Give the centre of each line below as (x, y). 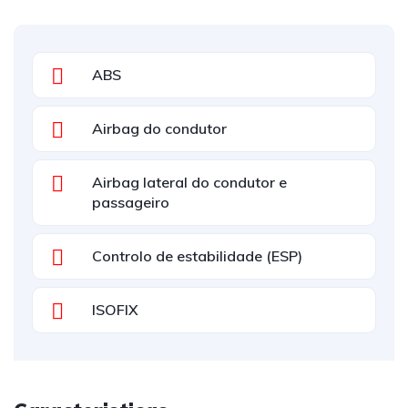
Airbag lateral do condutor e (189, 182)
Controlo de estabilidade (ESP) (197, 256)
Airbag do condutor (159, 128)
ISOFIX (115, 310)
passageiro (131, 202)
